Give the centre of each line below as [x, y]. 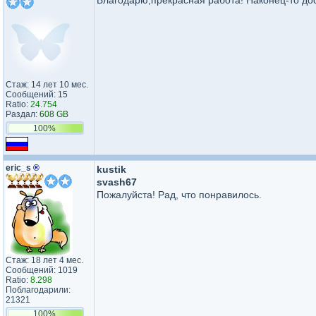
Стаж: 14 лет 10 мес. [47, 85]
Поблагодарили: [38, 290]
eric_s [19, 168]
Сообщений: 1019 [42, 270]
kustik [111, 169]
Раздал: [23, 114]
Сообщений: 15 [37, 95]
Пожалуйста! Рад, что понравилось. [179, 195]
